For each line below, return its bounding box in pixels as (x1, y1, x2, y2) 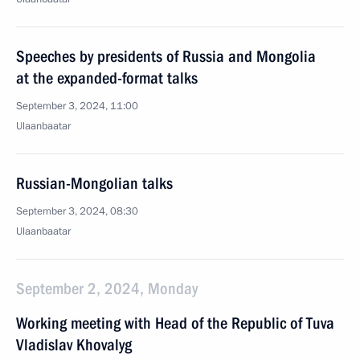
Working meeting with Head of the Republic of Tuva (16, 313, 334, 333)
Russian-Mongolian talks (16, 174, 173, 193)
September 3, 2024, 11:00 (16, 99, 138, 113)
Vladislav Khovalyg (16, 335, 132, 354)
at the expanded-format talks (16, 68, 198, 88)
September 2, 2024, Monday (16, 279, 198, 298)
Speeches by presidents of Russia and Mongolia (16, 47, 316, 66)
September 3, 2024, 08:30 (16, 204, 138, 219)
